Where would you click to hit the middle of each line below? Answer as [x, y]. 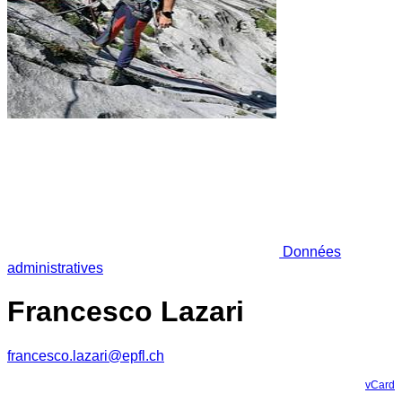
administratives [55, 267]
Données [310, 251]
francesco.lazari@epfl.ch [86, 355]
